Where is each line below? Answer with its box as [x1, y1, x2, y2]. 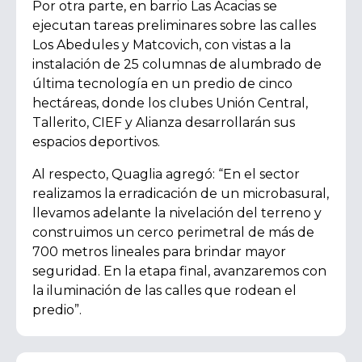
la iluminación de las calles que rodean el [32, 283, 297, 298]
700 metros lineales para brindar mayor [32, 244, 286, 259]
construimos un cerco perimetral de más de [32, 225, 314, 240]
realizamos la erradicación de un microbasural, [32, 186, 329, 201]
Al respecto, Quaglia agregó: [32, 166, 218, 182]
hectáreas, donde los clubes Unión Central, [32, 95, 308, 111]
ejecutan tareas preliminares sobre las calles [32, 18, 316, 33]
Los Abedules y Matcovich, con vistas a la [32, 37, 291, 53]
